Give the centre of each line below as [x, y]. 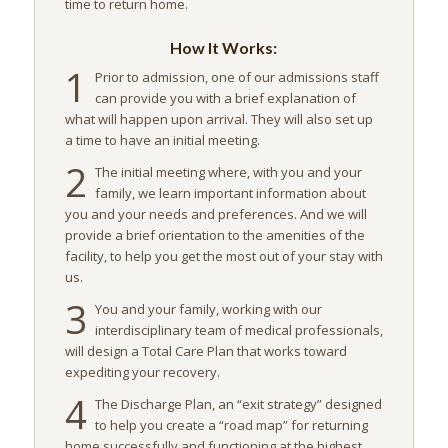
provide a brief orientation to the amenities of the [214, 234]
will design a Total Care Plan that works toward [205, 350]
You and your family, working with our [208, 308]
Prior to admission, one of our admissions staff [236, 76]
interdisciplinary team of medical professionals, [238, 329]
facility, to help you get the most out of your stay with [223, 255]
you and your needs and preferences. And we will [215, 213]
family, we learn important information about [230, 192]
